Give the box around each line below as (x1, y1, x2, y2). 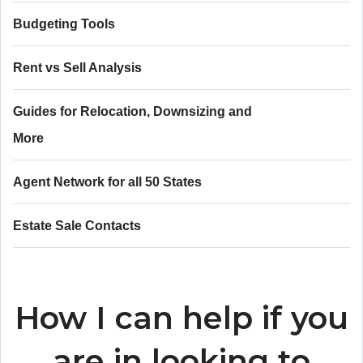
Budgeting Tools (13, 17, 115, 31)
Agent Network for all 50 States (13, 175, 202, 189)
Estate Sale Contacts (13, 219, 141, 233)
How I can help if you (15, 299, 348, 337)
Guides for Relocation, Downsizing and (13, 105, 252, 118)
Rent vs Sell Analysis (13, 61, 142, 75)
